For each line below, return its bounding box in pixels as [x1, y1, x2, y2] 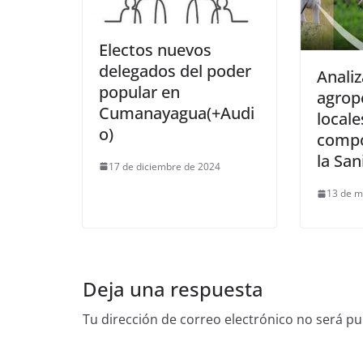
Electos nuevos [99, 38, 211, 61]
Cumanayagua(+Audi [99, 101, 254, 124]
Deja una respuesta [83, 275, 263, 303]
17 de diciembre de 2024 [109, 159, 220, 173]
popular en [99, 80, 180, 103]
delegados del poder [99, 59, 251, 82]
